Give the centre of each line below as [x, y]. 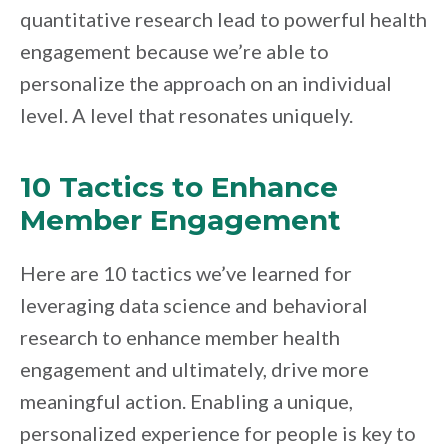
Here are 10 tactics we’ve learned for [186, 272]
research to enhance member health [180, 336]
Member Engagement [180, 219]
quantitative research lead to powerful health [223, 18]
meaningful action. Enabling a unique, [186, 400]
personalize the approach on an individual [206, 82]
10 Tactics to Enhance [179, 186]
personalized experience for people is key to [218, 432]
